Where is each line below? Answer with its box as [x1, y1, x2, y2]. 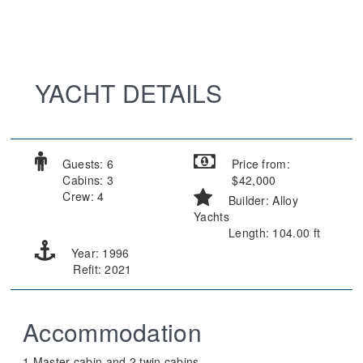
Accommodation [23, 314, 202, 349]
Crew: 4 [59, 188, 105, 204]
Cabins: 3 [59, 172, 114, 188]
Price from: [228, 156, 290, 172]
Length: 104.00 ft [224, 224, 321, 241]
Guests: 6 [58, 156, 114, 172]
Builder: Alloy [224, 192, 298, 208]
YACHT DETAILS [35, 75, 222, 110]
